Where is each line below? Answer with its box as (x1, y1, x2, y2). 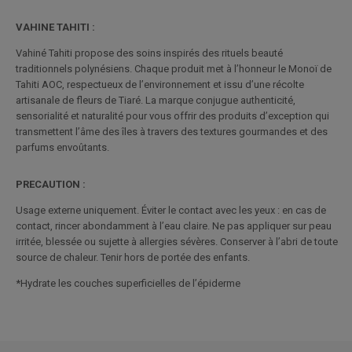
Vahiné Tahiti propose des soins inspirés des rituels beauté (16, 46, 283, 59)
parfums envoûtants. (16, 141, 109, 153)
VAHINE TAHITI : (16, 20, 95, 33)
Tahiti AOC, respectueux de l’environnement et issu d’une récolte (16, 78, 304, 90)
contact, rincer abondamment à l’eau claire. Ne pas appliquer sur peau (16, 219, 332, 232)
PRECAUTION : (16, 178, 86, 190)
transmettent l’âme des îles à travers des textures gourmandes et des (16, 125, 328, 137)
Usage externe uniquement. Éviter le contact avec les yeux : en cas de (16, 203, 326, 216)
